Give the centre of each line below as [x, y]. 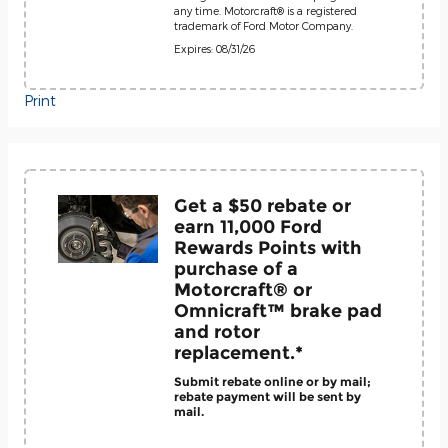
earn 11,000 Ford [248, 226]
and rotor [217, 331]
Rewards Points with [268, 247]
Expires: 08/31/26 [214, 48]
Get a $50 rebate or [262, 205]
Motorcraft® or [243, 289]
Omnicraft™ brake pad [278, 310]
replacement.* [238, 352]
